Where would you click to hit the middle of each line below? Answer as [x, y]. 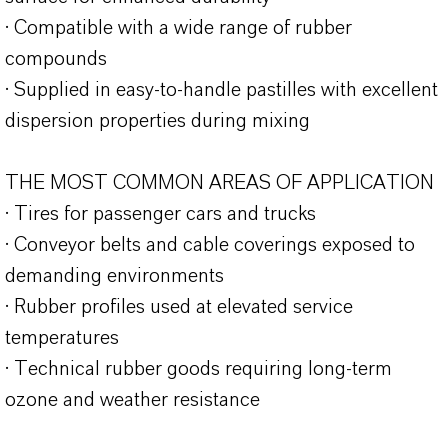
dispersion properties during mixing [157, 120]
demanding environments [114, 275]
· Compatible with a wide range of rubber [178, 27]
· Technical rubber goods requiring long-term [198, 368]
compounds [56, 58]
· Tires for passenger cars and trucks [160, 213]
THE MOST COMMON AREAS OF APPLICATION [219, 182]
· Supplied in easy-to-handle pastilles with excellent [221, 89]
